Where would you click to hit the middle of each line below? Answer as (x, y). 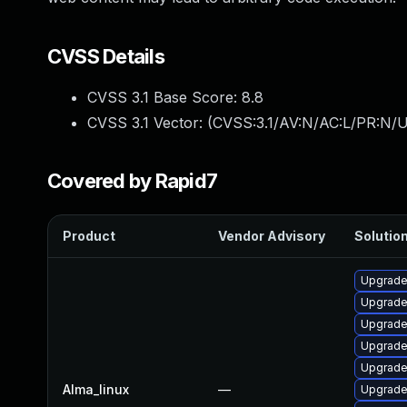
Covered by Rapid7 (133, 181)
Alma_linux (96, 389)
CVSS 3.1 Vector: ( (150, 123)
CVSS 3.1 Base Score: (164, 97)
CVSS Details (106, 56)
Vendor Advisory (272, 236)
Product (89, 236)
